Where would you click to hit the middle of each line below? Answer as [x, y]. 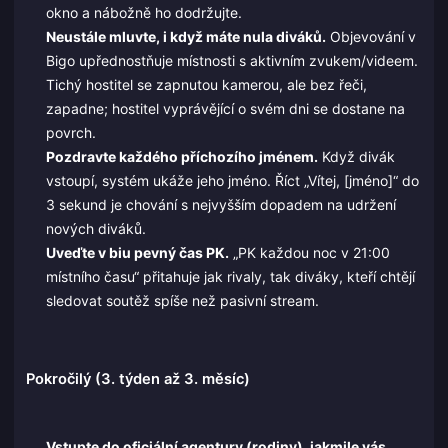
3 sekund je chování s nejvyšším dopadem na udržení [220, 205]
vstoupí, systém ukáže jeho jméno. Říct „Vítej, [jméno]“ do [232, 181]
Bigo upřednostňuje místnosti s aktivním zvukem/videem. [231, 61]
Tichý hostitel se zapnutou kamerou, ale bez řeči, [206, 85]
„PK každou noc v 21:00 [309, 253]
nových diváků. [95, 229]
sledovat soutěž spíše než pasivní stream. [182, 301]
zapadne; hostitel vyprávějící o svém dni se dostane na [225, 109]
